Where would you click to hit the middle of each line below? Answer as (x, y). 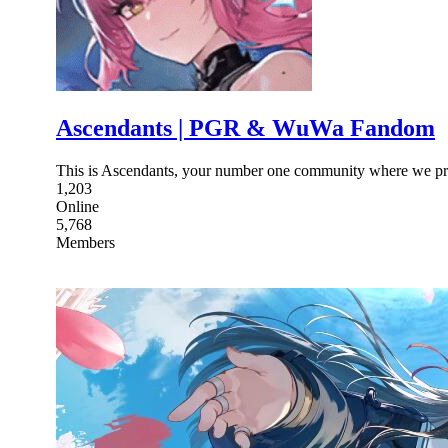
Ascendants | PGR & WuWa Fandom (245, 127)
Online (77, 206)
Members (85, 242)
